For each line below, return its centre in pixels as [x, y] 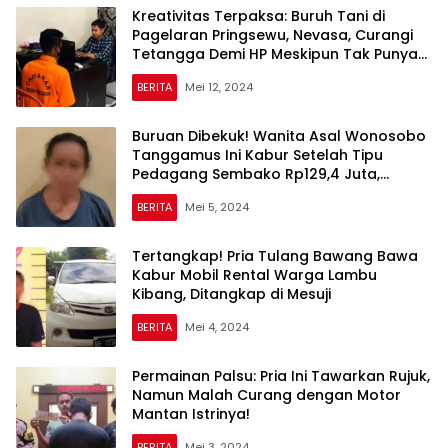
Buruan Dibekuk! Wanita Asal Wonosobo [279, 136]
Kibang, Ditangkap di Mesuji [231, 294]
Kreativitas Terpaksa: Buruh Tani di [258, 16]
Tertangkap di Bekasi [209, 193]
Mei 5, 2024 [217, 207]
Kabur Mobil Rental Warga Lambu [254, 275]
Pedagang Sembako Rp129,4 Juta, [256, 174]
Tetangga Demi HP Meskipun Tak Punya [275, 54]
